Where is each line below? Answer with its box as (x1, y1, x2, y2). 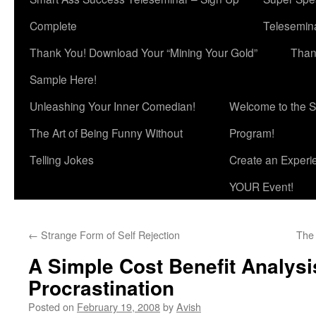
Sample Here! (30, 71, 97, 87)
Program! (229, 125, 274, 140)
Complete (30, 18, 77, 33)
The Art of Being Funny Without (30, 125, 183, 140)
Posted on (28, 299, 74, 314)
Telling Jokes (30, 152, 94, 167)
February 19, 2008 (77, 299, 160, 314)
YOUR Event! (229, 178, 293, 194)
